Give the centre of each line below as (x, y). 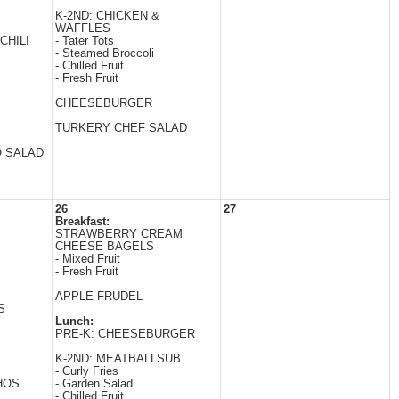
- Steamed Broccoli (105, 53)
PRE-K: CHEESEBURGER (125, 334)
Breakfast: (82, 222)
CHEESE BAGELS (105, 247)
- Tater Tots (85, 41)
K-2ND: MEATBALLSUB (118, 359)
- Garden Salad (94, 384)
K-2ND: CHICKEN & (107, 16)
